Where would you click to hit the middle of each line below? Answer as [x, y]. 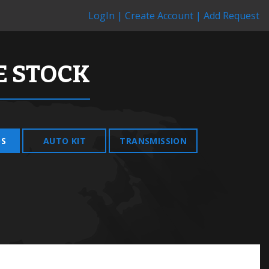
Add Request [230, 16]
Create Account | [162, 16]
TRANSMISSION [153, 141]
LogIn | [105, 16]
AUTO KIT [64, 141]
